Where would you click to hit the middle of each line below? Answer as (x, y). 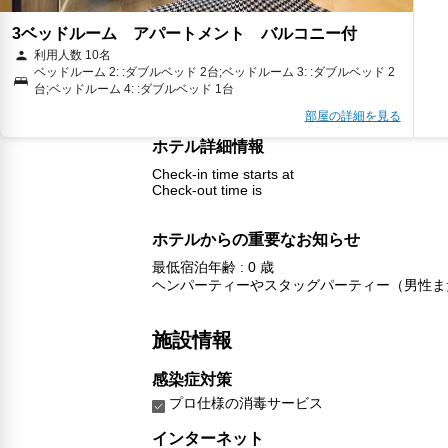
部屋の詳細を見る (352, 115)
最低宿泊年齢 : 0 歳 (213, 266)
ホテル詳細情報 (208, 146)
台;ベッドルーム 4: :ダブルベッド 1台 (134, 88)
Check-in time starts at (223, 173)
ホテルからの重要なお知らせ (256, 239)
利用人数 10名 (72, 54)
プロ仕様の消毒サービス (246, 402)
